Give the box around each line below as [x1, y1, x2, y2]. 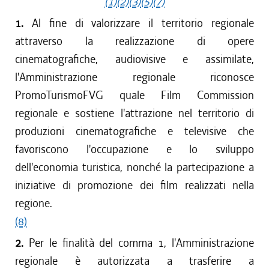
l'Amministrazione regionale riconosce [15, 70, 254, 85]
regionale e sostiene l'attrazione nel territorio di [15, 106, 254, 121]
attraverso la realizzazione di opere [15, 34, 254, 49]
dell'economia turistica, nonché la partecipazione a [15, 160, 254, 175]
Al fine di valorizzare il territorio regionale [31, 16, 255, 31]
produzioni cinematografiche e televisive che [15, 124, 254, 139]
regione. [15, 196, 52, 211]
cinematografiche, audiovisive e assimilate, [15, 52, 254, 67]
